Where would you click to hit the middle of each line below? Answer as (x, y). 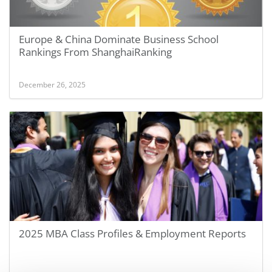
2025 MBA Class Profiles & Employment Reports (132, 233)
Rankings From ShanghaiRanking (95, 52)
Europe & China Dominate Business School (119, 39)
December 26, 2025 (52, 84)
